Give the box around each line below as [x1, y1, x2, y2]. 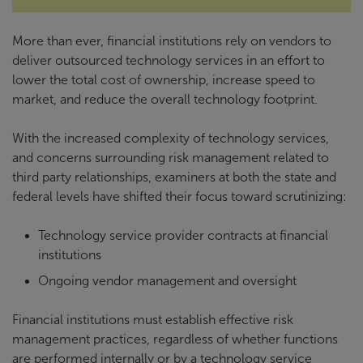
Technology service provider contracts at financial [38, 228, 328, 243]
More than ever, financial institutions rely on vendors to [12, 34, 331, 49]
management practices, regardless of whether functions [12, 332, 338, 347]
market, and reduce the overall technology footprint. [12, 92, 318, 107]
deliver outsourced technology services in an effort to [12, 53, 325, 68]
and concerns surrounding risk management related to [12, 151, 329, 165]
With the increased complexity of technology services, [12, 131, 329, 146]
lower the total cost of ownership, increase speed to [12, 73, 315, 88]
